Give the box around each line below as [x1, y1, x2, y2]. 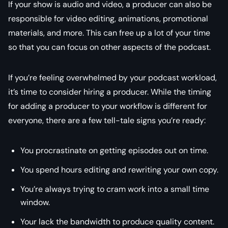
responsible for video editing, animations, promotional [8, 13, 208, 24]
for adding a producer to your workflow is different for [8, 100, 207, 111]
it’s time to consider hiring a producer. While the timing [8, 86, 211, 97]
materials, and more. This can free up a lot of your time [8, 27, 210, 38]
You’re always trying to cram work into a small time [20, 183, 209, 194]
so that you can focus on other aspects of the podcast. [8, 41, 211, 52]
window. [20, 196, 50, 208]
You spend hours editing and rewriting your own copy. [20, 164, 218, 175]
